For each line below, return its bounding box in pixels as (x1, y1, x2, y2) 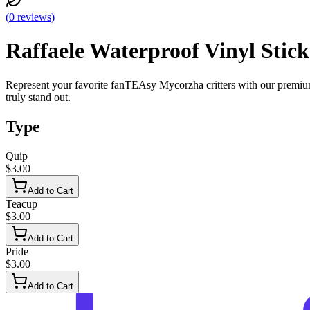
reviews (17, 11, 51, 23)
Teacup (6, 197, 37, 210)
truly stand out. (6, 91, 73, 103)
